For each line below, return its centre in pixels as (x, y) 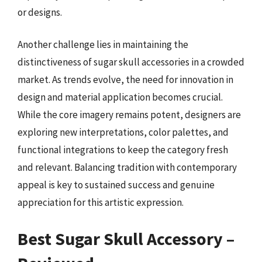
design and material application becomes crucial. (120, 97)
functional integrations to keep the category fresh (123, 150)
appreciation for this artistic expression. (101, 202)
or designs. (40, 12)
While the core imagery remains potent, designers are (129, 115)
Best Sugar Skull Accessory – (126, 238)
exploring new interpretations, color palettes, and (123, 132)
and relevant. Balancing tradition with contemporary (127, 167)
